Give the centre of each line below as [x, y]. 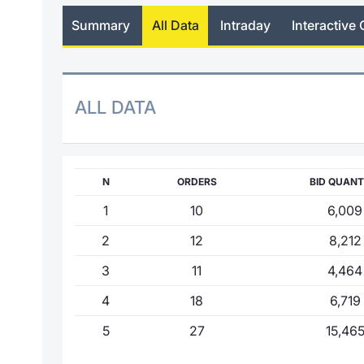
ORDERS [197, 181]
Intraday [245, 26]
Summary [101, 26]
